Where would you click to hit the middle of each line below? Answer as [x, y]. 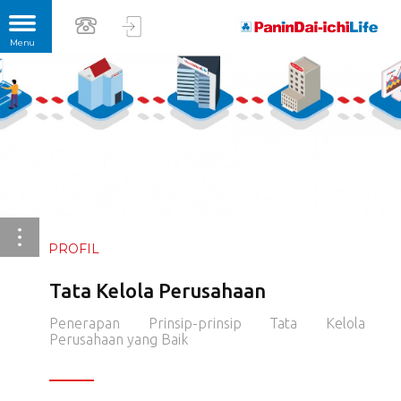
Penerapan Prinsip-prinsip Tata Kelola [207, 323]
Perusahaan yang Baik [119, 339]
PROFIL [74, 249]
